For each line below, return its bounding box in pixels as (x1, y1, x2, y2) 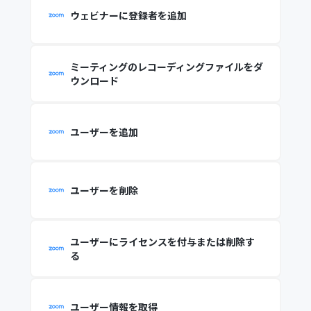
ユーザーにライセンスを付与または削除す (69, 235, 255, 249)
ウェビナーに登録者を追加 (69, 8, 187, 22)
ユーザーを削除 (69, 183, 138, 197)
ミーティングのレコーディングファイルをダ (69, 60, 263, 74)
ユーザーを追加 (69, 125, 138, 139)
